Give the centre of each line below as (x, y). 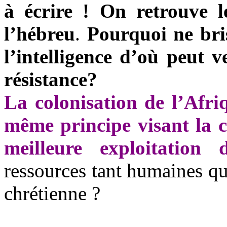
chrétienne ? (52, 194)
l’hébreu (40, 34)
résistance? (51, 80)
